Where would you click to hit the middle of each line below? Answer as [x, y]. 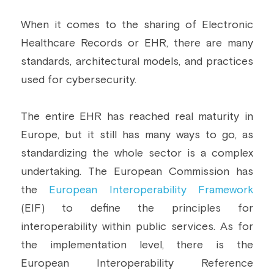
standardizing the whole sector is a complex [137, 154]
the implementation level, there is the [137, 245]
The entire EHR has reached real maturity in [137, 117]
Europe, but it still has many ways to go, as [137, 135]
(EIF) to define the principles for [137, 209]
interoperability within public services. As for [137, 227]
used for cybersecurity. [79, 80]
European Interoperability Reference [137, 264]
